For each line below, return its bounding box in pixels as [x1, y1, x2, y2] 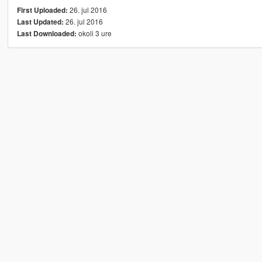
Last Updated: [16, 17, 64, 27]
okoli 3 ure [76, 28, 112, 39]
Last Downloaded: [16, 29, 77, 39]
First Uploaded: [16, 5, 68, 16]
